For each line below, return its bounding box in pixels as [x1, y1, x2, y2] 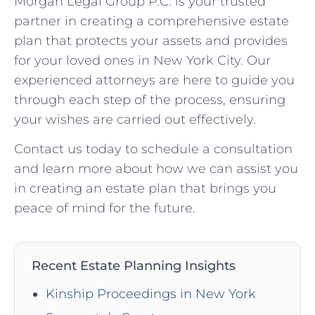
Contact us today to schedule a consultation [14, 141, 292, 157]
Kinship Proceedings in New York [46, 286, 256, 302]
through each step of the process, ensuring [14, 91, 285, 108]
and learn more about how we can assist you [14, 161, 298, 177]
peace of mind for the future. [14, 200, 195, 217]
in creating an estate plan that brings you [14, 181, 276, 197]
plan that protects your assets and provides [14, 32, 288, 49]
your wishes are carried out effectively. [14, 111, 256, 127]
